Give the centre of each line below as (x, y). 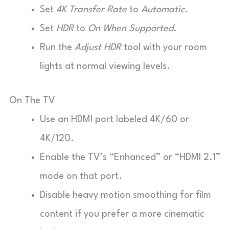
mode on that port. (81, 176)
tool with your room (164, 47)
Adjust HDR (98, 47)
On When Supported (131, 28)
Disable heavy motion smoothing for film (125, 195)
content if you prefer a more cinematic (122, 214)
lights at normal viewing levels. (105, 66)
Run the (57, 47)
